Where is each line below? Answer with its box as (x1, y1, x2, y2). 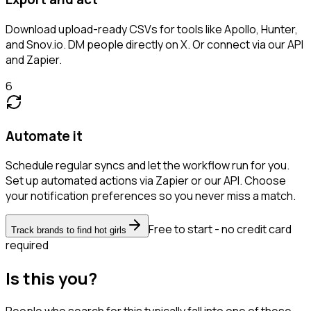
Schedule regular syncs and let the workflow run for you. (6, 158, 289, 174)
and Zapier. (6, 51, 62, 67)
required (6, 237, 49, 253)
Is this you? (6, 267, 97, 290)
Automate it (6, 126, 83, 145)
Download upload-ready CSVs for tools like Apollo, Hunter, (6, 21, 298, 37)
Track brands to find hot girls (11, 225, 126, 236)
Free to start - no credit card (149, 221, 292, 237)
